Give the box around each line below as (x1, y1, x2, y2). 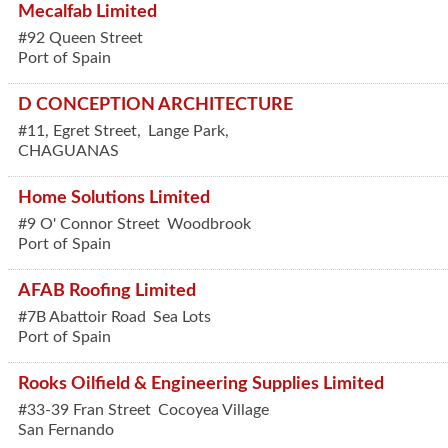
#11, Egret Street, (18, 123, 141, 139)
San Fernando (18, 422, 114, 438)
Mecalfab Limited (18, 3, 157, 20)
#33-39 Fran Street (18, 402, 151, 418)
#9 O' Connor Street (18, 216, 160, 232)
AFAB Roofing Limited (18, 282, 196, 299)
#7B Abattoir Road (18, 309, 146, 325)
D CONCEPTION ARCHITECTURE (18, 96, 293, 113)
